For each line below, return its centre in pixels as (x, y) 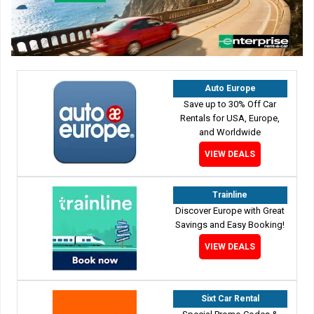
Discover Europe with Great (230, 210)
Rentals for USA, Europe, (230, 118)
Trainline (230, 194)
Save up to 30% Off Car (230, 104)
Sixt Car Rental (230, 298)
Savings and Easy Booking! (230, 224)
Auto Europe (230, 88)
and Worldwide (230, 132)
